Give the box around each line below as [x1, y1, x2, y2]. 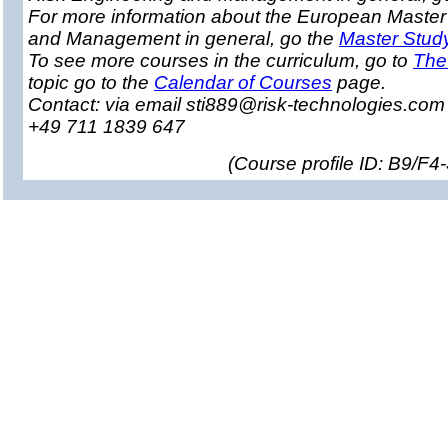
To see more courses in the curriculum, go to [28, 50, 413, 71]
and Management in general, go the [28, 28, 339, 49]
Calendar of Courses [154, 72, 332, 93]
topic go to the [28, 72, 154, 93]
